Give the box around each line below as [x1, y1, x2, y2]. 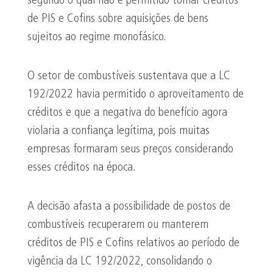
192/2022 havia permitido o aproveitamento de [27, 88, 244, 101]
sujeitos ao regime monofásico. [27, 31, 166, 43]
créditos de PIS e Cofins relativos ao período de [27, 237, 239, 249]
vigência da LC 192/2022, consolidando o [27, 255, 212, 268]
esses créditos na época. [27, 161, 136, 174]
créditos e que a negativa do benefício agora [27, 107, 227, 119]
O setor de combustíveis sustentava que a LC [27, 70, 230, 82]
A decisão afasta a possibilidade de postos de [27, 200, 230, 213]
